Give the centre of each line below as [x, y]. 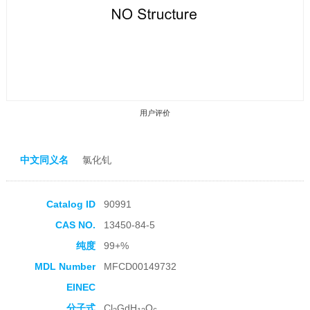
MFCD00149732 [140, 267]
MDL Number [65, 267]
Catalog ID [71, 204]
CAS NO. [75, 225]
